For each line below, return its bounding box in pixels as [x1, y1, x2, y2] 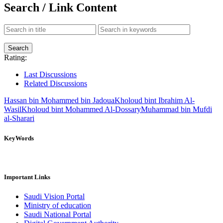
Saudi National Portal [24, 210, 91, 219]
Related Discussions [24, 79, 87, 88]
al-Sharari [4, 114, 34, 123]
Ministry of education [24, 201, 91, 210]
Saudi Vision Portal [24, 192, 85, 201]
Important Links [4, 173, 50, 181]
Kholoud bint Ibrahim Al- [114, 96, 195, 105]
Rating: [4, 53, 27, 62]
